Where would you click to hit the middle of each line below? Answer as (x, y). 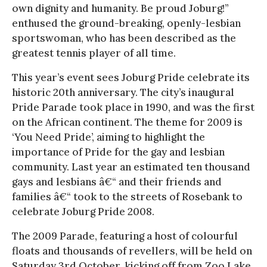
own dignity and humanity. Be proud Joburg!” (120, 8)
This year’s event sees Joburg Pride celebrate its (131, 77)
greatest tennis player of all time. (94, 53)
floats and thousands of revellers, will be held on (132, 251)
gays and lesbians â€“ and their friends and (117, 181)
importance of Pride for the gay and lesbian (118, 152)
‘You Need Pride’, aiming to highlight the (108, 137)
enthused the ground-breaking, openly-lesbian (126, 23)
